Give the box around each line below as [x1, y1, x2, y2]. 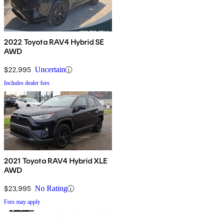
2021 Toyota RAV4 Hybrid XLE [4, 156, 108, 166]
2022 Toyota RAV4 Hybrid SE [4, 37, 105, 47]
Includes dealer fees [4, 80, 50, 87]
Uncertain [35, 65, 65, 74]
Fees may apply [4, 198, 40, 206]
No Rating [35, 184, 67, 193]
